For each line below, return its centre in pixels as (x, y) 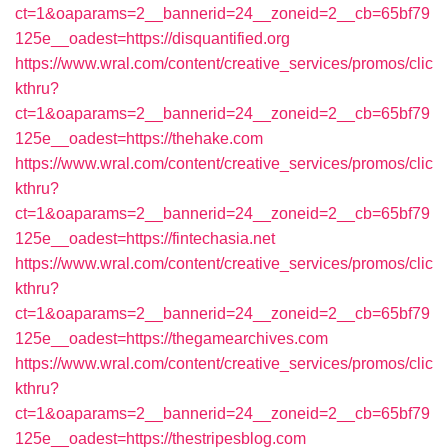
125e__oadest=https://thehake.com (139, 138)
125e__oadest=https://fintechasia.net (145, 238)
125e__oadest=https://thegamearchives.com (171, 338)
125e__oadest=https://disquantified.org (152, 38)
